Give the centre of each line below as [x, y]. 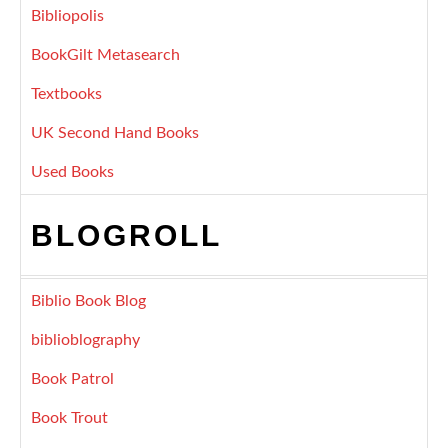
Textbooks [66, 94]
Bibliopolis [67, 16]
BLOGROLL [126, 235]
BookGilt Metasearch [105, 55]
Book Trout [69, 418]
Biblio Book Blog [88, 301]
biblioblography [85, 340]
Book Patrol [72, 379]
